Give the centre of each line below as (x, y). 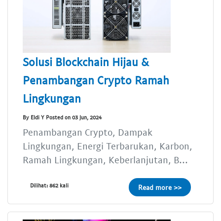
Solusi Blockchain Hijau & (86, 62)
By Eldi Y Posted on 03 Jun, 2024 (62, 117)
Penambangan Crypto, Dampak (88, 132)
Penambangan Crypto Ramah (96, 80)
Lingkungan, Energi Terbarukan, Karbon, (108, 146)
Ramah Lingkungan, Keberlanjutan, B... (105, 160)
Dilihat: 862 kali (49, 185)
